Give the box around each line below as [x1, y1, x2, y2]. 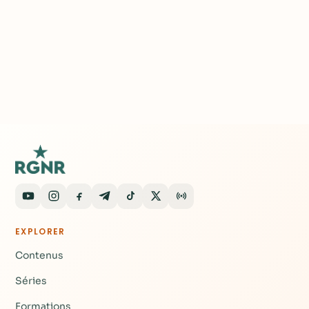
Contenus [15, 248, 63, 261]
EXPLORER [15, 225, 66, 237]
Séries [15, 274, 47, 287]
